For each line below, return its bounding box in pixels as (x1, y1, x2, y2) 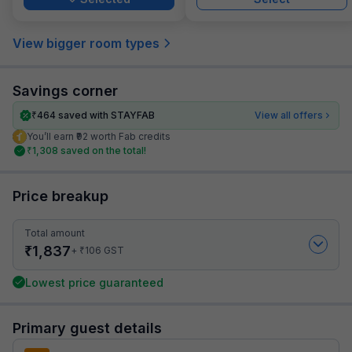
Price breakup (13, 187, 108, 204)
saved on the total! (60, 144, 146, 156)
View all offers (255, 108, 323, 121)
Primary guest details (13, 319, 162, 336)
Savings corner (13, 82, 118, 99)
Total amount (24, 226, 85, 239)
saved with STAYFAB (56, 108, 156, 121)
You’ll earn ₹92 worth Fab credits (27, 130, 170, 142)
